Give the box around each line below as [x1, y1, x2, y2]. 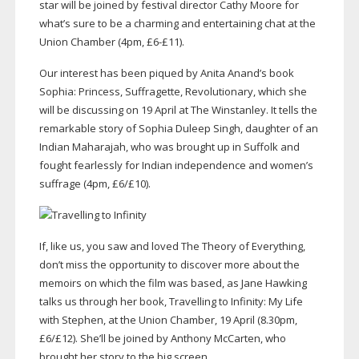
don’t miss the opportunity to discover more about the [38, 257, 300, 272]
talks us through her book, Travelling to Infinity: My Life [38, 294, 303, 309]
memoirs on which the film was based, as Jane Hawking [38, 276, 307, 291]
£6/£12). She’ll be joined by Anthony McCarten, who [38, 331, 286, 346]
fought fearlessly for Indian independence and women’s [38, 158, 313, 173]
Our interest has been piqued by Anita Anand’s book [38, 66, 294, 81]
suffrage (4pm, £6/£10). [38, 176, 151, 192]
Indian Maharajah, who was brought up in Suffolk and [38, 139, 300, 155]
